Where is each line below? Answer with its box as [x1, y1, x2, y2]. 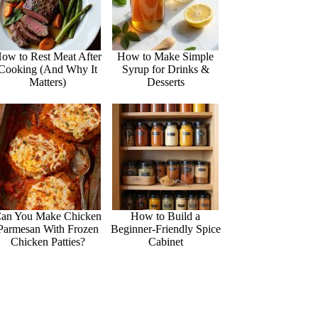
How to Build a [131, 210, 201, 223]
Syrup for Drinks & [121, 63, 209, 76]
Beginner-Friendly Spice [110, 223, 221, 236]
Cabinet [148, 236, 183, 248]
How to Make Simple [117, 50, 214, 63]
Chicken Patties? [10, 236, 85, 248]
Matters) [29, 76, 67, 89]
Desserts [146, 76, 185, 89]
